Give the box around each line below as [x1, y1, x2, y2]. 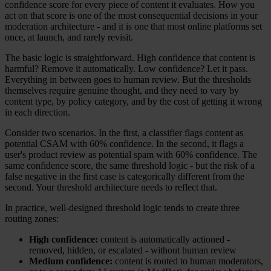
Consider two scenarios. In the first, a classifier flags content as [5, 127, 243, 138]
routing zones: [5, 213, 59, 224]
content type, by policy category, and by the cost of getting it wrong [5, 96, 262, 106]
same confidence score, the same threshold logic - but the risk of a [5, 160, 255, 171]
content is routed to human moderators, [115, 255, 263, 266]
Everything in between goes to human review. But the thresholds [5, 74, 251, 85]
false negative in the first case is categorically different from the [5, 171, 244, 181]
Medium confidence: [29, 255, 115, 266]
